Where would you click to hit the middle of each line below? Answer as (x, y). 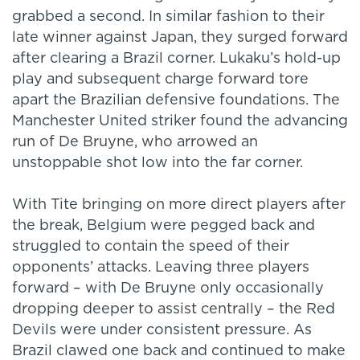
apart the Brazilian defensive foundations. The (176, 101)
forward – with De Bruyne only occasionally (168, 289)
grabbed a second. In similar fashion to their (168, 17)
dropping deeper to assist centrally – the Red (174, 310)
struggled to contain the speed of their (151, 247)
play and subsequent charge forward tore (160, 80)
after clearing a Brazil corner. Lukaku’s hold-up (176, 59)
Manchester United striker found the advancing (180, 122)
